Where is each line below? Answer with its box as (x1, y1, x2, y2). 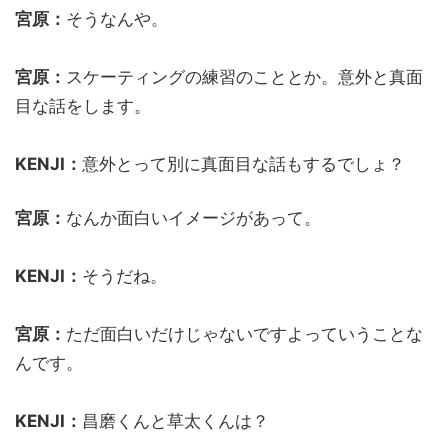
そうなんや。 (66, 8, 168, 29)
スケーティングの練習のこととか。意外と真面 (66, 66, 423, 87)
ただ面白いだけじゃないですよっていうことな (66, 323, 423, 344)
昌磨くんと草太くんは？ (82, 410, 269, 431)
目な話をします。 (15, 95, 151, 116)
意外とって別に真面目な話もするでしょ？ (82, 153, 405, 174)
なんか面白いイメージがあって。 (66, 207, 321, 228)
